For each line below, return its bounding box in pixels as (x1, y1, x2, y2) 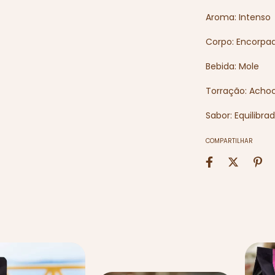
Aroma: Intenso (206, 11, 271, 23)
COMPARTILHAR (206, 136, 254, 145)
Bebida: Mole (206, 60, 260, 72)
